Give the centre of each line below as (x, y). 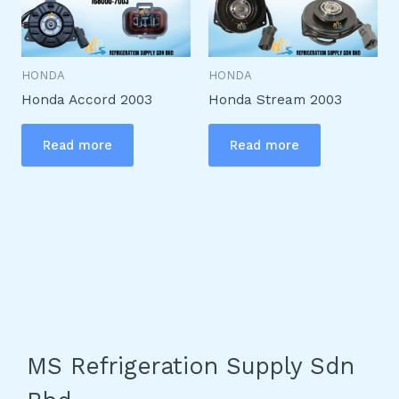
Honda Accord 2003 (86, 100)
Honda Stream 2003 (275, 100)
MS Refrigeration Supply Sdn (191, 366)
